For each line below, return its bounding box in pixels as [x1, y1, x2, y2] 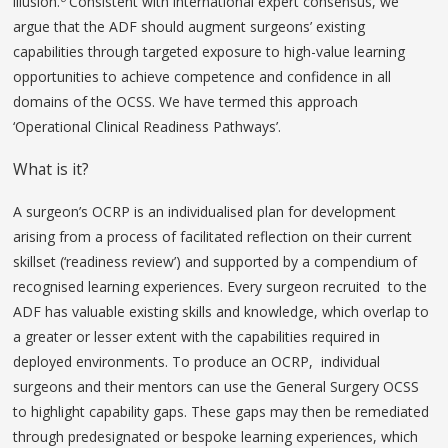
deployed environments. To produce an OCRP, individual [13, 351, 381, 371]
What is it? [13, 158, 90, 181]
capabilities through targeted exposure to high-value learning [13, 42, 406, 62]
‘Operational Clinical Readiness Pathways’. [13, 117, 282, 137]
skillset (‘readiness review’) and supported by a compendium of [13, 251, 418, 271]
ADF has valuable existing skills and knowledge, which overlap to [13, 301, 430, 321]
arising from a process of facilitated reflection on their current [13, 226, 413, 246]
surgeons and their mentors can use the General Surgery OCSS [13, 376, 420, 396]
